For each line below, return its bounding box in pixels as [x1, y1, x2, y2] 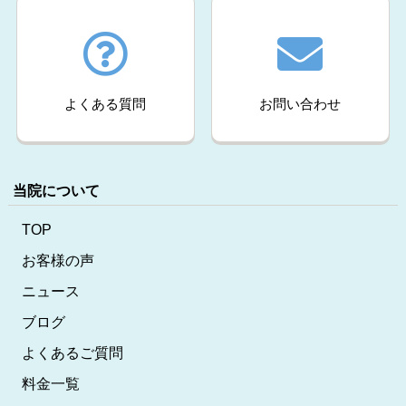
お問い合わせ [259, 96, 342, 112]
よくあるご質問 [21, 345, 123, 362]
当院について [12, 183, 100, 199]
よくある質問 [64, 96, 147, 112]
